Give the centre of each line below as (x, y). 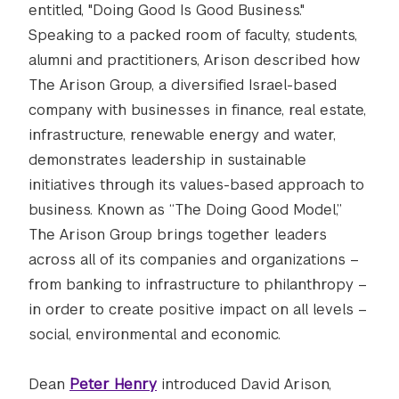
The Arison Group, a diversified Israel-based (183, 85)
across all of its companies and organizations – (194, 260)
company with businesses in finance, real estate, (197, 110)
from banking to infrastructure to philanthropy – (198, 285)
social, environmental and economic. (155, 334)
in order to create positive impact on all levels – (198, 309)
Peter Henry (113, 384)
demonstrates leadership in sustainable (167, 160)
